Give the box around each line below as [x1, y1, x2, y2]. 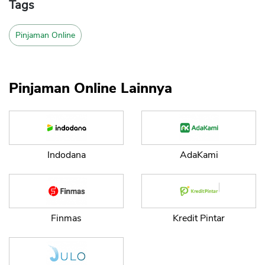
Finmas [51, 212, 82, 225]
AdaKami [179, 148, 218, 162]
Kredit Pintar [173, 212, 225, 225]
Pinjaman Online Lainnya [9, 79, 172, 98]
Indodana [47, 148, 86, 162]
